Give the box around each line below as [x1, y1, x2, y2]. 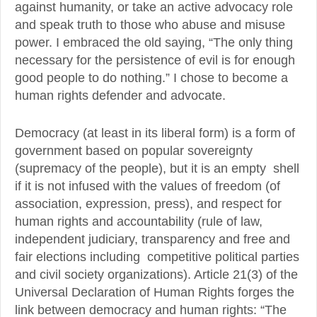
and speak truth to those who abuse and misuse [15, 18, 285, 33]
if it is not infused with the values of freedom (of [15, 179, 280, 194]
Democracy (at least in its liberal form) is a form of [15, 126, 295, 141]
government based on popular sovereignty [15, 144, 253, 158]
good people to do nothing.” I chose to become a [15, 71, 288, 86]
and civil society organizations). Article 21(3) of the [15, 267, 298, 282]
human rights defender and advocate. [15, 88, 226, 103]
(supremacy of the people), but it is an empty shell [15, 161, 299, 176]
